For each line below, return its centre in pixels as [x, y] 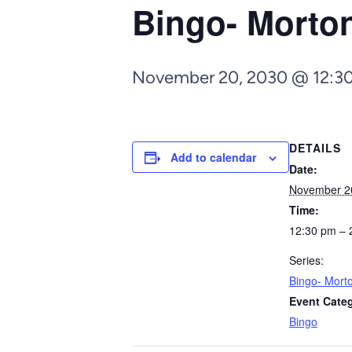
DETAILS [315, 148]
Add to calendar [213, 157]
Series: [306, 260]
